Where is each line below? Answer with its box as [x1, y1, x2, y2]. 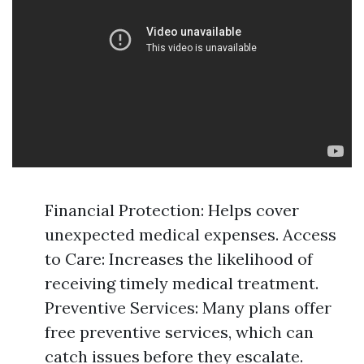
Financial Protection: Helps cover [45, 200, 299, 220]
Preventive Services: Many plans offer [45, 297, 331, 318]
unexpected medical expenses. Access [45, 224, 336, 245]
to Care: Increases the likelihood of [45, 249, 313, 269]
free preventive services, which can [45, 322, 314, 342]
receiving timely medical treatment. [45, 273, 318, 293]
